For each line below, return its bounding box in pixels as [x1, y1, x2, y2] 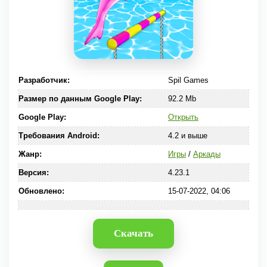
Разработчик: [18, 76, 70, 85]
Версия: [18, 168, 49, 177]
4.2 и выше [167, 131, 207, 140]
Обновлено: [18, 187, 64, 195]
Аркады [193, 150, 221, 159]
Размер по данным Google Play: [18, 94, 142, 103]
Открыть [167, 113, 198, 122]
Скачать [114, 228, 153, 239]
